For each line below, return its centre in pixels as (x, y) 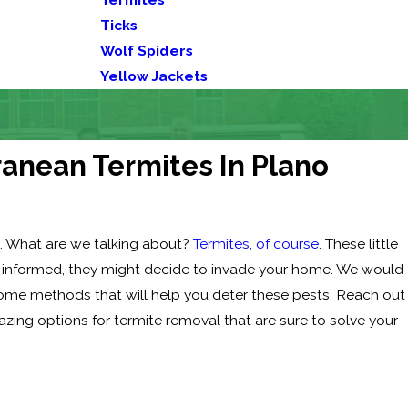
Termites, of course (256, 243)
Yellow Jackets (154, 76)
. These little (359, 243)
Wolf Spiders (147, 51)
